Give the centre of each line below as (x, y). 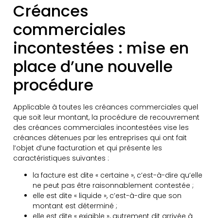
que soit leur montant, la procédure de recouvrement (106, 117)
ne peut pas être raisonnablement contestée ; (113, 186)
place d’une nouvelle (93, 66)
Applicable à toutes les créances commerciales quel (105, 107)
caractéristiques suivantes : (61, 158)
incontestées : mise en (101, 48)
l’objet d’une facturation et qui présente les (87, 148)
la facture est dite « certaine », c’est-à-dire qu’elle (117, 175)
